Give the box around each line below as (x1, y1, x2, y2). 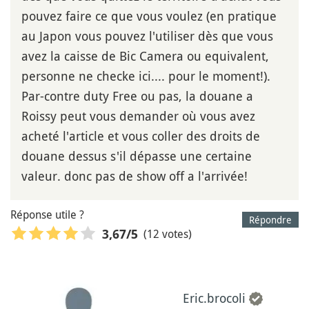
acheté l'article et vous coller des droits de (21, 127, 260, 144)
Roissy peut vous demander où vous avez (21, 107, 255, 124)
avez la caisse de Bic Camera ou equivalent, (21, 47, 269, 64)
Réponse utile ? (10, 206, 84, 222)
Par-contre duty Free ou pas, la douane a (21, 87, 253, 104)
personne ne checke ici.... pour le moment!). (21, 67, 270, 84)
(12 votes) (143, 226, 192, 242)
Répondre (249, 212, 292, 226)
